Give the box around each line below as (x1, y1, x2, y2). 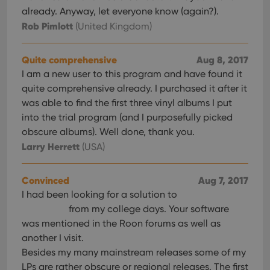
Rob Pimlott (22, 20, 73, 32)
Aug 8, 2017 (196, 54, 248, 66)
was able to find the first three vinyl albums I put (22, 97, 232, 108)
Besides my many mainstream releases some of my (22, 246, 246, 258)
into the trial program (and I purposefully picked (22, 111, 233, 123)
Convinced (22, 174, 69, 186)
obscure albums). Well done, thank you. (22, 126, 195, 137)
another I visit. (22, 232, 84, 243)
